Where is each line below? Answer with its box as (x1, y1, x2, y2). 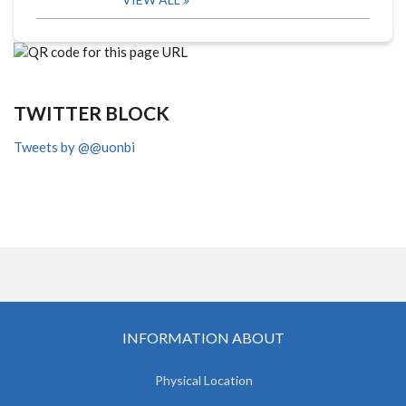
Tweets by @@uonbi (14, 139, 135, 156)
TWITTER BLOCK (14, 101, 169, 125)
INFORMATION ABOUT (121, 329, 285, 347)
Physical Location (155, 372, 253, 389)
